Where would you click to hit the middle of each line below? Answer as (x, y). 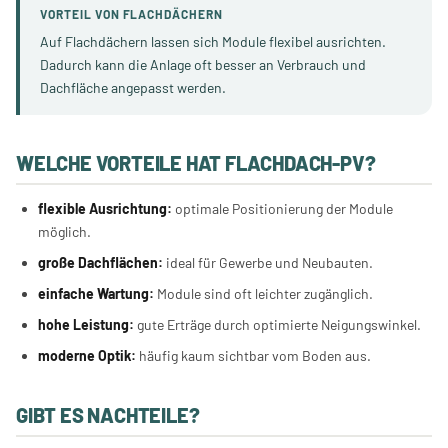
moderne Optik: (87, 355)
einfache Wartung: (96, 293)
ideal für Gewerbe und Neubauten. (268, 262)
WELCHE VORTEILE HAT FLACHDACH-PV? (196, 163)
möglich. (65, 231)
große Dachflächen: (101, 262)
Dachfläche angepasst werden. (133, 87)
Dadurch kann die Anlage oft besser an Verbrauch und (203, 64)
